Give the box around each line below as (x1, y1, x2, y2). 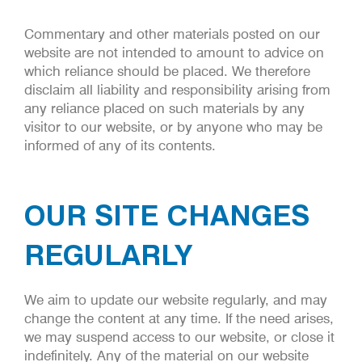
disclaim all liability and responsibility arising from (24, 81, 330, 98)
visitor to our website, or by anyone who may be (24, 118, 322, 135)
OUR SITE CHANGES (24, 197, 309, 232)
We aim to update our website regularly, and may (24, 291, 327, 308)
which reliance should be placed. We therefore (24, 62, 310, 79)
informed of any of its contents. (24, 137, 216, 154)
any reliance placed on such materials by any (24, 99, 305, 116)
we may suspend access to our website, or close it (24, 328, 335, 345)
